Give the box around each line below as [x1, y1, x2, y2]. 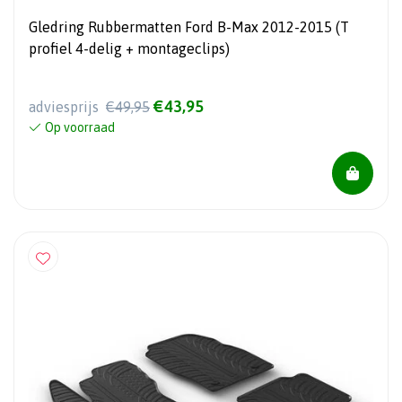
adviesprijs [29, 98, 102, 115]
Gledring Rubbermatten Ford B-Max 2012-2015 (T [29, 18, 349, 35]
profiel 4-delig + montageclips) [29, 39, 230, 57]
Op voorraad [45, 119, 115, 135]
